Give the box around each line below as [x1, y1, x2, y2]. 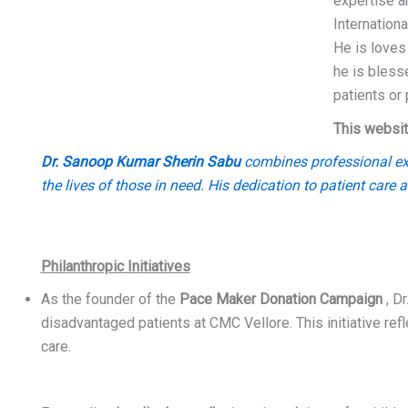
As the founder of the [40, 290, 179, 308]
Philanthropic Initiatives [40, 257, 190, 275]
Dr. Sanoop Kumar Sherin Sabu [40, 153, 240, 171]
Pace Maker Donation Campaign [178, 290, 382, 308]
